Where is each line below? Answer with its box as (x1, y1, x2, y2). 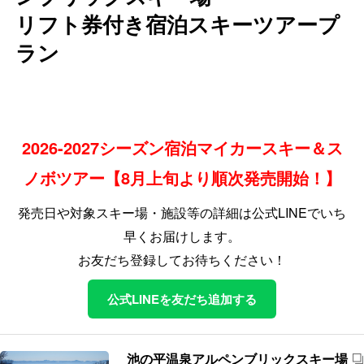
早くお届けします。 (123, 226, 240, 245)
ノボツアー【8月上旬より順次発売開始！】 (23, 165, 341, 189)
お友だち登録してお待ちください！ (78, 249, 286, 269)
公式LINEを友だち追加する (107, 289, 257, 308)
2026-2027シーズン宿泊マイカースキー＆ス (21, 135, 343, 159)
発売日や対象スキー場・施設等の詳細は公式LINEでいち (18, 202, 346, 222)
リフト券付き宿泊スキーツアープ (15, 8, 340, 39)
